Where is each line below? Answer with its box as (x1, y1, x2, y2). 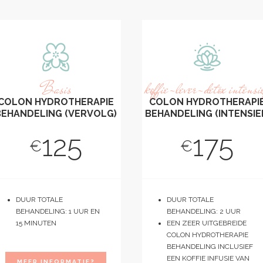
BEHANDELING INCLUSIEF (167, 242, 253, 251)
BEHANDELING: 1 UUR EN (15, 207, 100, 216)
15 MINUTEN (15, 219, 56, 228)
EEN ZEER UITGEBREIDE (167, 219, 247, 228)
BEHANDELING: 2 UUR (167, 207, 241, 216)
